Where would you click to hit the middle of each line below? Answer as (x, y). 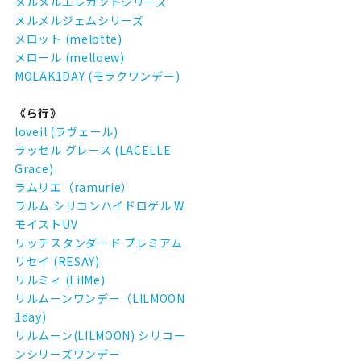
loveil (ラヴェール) (66, 131)
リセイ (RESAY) (57, 261)
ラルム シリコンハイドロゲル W (100, 205)
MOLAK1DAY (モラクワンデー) (98, 76)
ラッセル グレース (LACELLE (93, 150)
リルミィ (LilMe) (60, 280)
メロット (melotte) (68, 39)
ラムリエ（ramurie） (74, 187)
